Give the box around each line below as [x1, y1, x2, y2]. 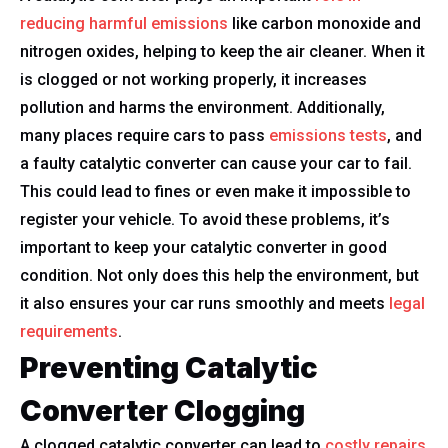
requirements [20, 322, 118, 341]
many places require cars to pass [20, 126, 269, 145]
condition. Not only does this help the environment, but [20, 266, 419, 285]
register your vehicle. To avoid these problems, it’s [20, 210, 390, 229]
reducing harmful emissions [20, 14, 228, 33]
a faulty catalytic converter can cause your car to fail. [20, 154, 412, 173]
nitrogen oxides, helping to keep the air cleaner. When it [20, 42, 425, 61]
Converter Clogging [20, 393, 305, 428]
